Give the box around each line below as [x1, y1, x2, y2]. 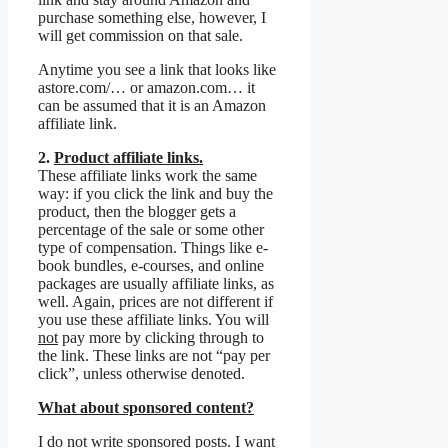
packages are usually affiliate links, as [38, 275, 274, 293]
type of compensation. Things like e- [38, 239, 268, 257]
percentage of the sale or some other [38, 221, 264, 239]
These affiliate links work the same [38, 167, 257, 185]
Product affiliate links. [54, 149, 203, 167]
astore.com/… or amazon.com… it [38, 79, 255, 97]
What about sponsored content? [38, 399, 254, 417]
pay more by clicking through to [58, 329, 264, 347]
